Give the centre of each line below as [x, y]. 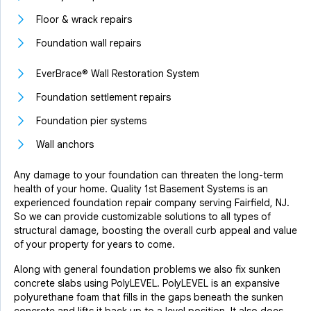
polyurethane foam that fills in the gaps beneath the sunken [149, 297]
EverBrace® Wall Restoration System [118, 74]
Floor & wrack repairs [84, 19]
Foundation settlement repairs [103, 97]
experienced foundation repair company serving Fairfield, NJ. [152, 203]
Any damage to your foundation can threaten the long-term [149, 175]
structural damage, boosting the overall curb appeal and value [155, 230]
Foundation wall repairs [89, 43]
